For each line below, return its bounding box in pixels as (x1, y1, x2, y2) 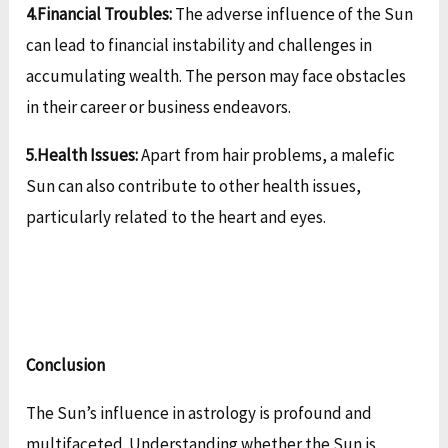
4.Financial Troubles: (26, 3, 173, 26)
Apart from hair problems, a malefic (138, 144, 396, 167)
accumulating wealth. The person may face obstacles (26, 65, 407, 88)
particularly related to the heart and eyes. (26, 206, 327, 229)
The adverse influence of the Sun (172, 3, 414, 26)
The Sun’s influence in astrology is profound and (26, 402, 373, 425)
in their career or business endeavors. (26, 96, 292, 119)
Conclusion (26, 354, 106, 377)
